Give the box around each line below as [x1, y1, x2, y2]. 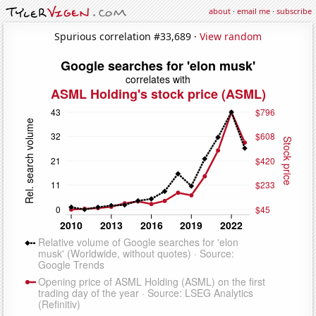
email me [237, 6, 270, 16]
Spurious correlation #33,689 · [54, 29, 200, 43]
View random [200, 29, 262, 43]
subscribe [276, 6, 312, 16]
